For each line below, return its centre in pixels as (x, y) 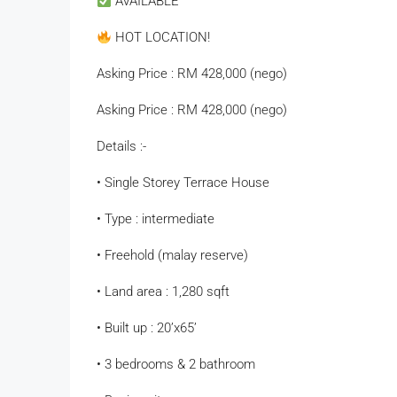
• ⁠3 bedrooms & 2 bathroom (176, 365)
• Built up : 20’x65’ (147, 328)
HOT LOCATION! (161, 38)
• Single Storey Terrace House (183, 183)
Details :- (121, 147)
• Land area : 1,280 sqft (163, 292)
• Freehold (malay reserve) (172, 256)
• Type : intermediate (156, 219)
